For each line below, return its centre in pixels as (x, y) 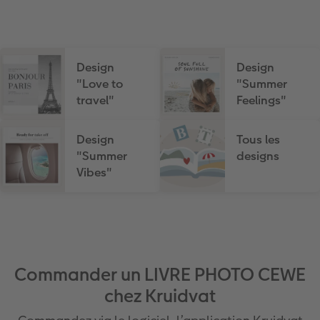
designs (258, 156)
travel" (96, 101)
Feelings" (262, 101)
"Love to (100, 84)
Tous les (259, 140)
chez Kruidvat (160, 296)
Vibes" (95, 173)
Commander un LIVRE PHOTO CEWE (160, 275)
